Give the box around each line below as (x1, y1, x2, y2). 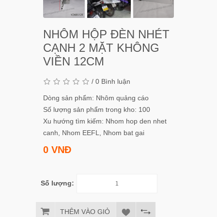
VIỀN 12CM (43, 55, 104, 68)
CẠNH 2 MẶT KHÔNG (43, 41, 159, 54)
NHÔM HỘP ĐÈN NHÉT (43, 28, 170, 41)
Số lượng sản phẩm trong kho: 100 (43, 106, 150, 113)
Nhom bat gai (103, 129, 144, 137)
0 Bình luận (95, 77, 130, 85)
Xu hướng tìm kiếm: (43, 117, 106, 125)
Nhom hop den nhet (106, 117, 167, 125)
